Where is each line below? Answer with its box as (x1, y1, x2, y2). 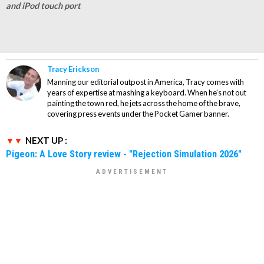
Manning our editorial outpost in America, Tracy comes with (47, 77, 244, 87)
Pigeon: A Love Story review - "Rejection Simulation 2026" (6, 148, 242, 160)
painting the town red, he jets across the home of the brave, (47, 98, 240, 108)
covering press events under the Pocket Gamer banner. (47, 109, 229, 118)
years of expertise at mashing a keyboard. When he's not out (47, 88, 246, 97)
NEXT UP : (25, 135, 67, 146)
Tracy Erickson (47, 64, 99, 74)
